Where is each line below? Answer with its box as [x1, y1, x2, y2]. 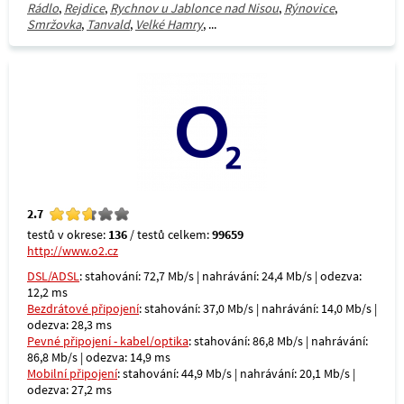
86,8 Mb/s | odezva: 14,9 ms [27, 349, 170, 365]
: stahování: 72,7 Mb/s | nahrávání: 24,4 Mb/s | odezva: [79, 268, 362, 284]
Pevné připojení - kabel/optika [27, 333, 188, 349]
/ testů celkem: [127, 226, 212, 243]
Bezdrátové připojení [27, 300, 139, 317]
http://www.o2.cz [27, 243, 118, 259]
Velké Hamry [135, 16, 203, 32]
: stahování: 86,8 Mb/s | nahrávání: [188, 333, 368, 349]
